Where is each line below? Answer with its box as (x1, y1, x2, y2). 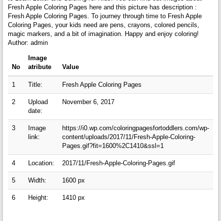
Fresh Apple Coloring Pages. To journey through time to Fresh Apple (7, 12, 202, 20)
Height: (28, 194, 48, 202)
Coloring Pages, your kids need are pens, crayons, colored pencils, (7, 21, 199, 29)
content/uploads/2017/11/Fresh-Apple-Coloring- (62, 133, 195, 141)
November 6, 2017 (62, 98, 114, 106)
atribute (28, 63, 51, 71)
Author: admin (7, 39, 48, 47)
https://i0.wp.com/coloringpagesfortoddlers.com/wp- (62, 124, 209, 132)
